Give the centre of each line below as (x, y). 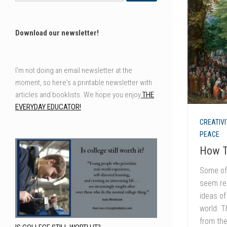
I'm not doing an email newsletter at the (74, 70)
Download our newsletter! (57, 33)
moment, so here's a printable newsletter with (84, 82)
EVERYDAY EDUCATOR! (48, 107)
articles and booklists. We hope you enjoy (78, 94)
